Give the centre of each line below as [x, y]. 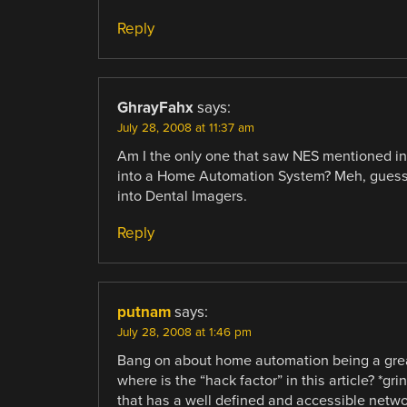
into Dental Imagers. [182, 197]
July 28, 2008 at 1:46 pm [184, 332]
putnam [144, 312]
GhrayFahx [155, 108]
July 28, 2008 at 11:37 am [185, 129]
